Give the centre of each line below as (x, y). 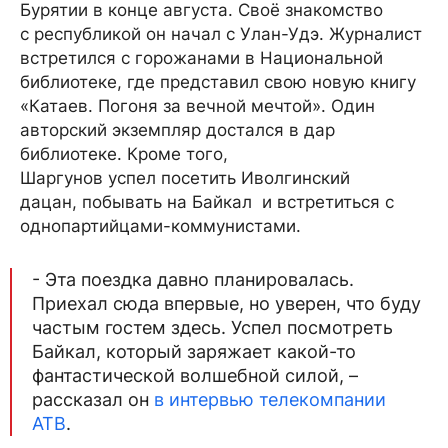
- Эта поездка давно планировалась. (193, 279)
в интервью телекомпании (270, 399)
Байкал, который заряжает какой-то (194, 351)
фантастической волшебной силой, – (195, 375)
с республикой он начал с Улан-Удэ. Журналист (221, 33)
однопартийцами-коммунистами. (160, 225)
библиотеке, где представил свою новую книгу (218, 81)
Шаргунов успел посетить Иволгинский (185, 177)
